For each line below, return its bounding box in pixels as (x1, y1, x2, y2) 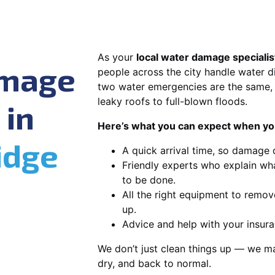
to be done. (122, 173, 176, 186)
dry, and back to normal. (98, 257, 211, 269)
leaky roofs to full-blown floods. (98, 95, 247, 107)
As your (98, 50, 136, 63)
